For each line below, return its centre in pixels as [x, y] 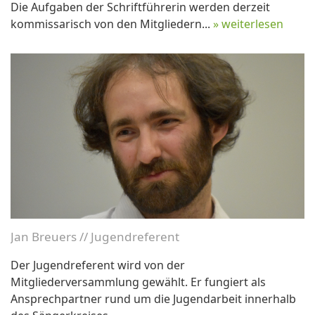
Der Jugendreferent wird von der [98, 265]
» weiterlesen [248, 24]
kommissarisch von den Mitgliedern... [112, 24]
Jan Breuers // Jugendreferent [95, 237]
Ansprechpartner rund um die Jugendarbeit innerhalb [153, 299]
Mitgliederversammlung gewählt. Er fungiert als [138, 282]
